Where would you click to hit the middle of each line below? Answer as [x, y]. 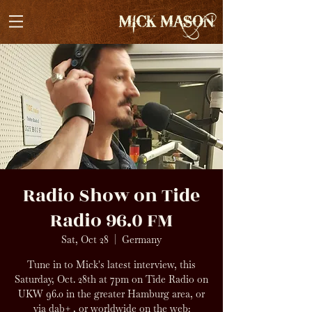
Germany [142, 240]
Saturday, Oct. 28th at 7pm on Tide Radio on [111, 279]
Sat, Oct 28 [85, 240]
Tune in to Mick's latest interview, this [111, 265]
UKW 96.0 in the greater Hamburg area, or [111, 294]
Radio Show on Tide [111, 196]
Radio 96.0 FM [111, 221]
